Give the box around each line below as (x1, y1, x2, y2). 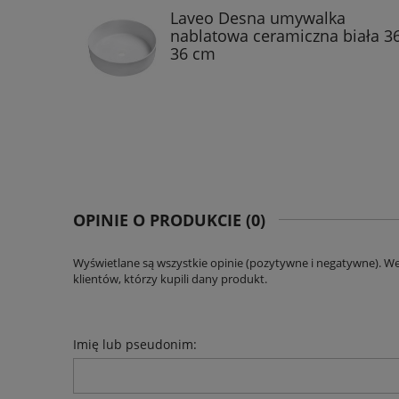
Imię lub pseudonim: (73, 335, 197, 353)
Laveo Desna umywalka (170, 7, 346, 28)
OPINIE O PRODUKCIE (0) (73, 208, 265, 231)
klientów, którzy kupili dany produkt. (73, 270, 267, 287)
